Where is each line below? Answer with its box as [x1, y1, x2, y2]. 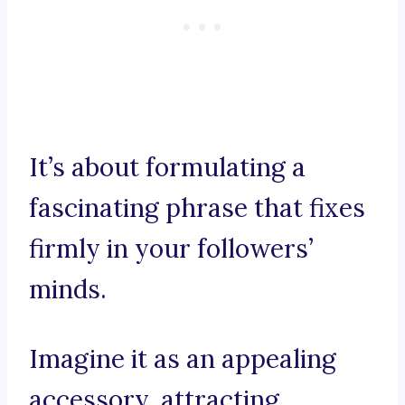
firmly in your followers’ [29, 232, 314, 266]
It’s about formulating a [29, 151, 306, 184]
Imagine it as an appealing [29, 343, 336, 376]
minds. [29, 273, 107, 306]
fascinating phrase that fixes [29, 192, 365, 225]
